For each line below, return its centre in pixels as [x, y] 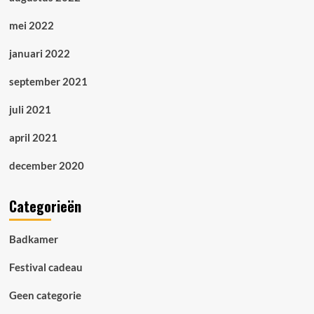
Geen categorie [45, 295]
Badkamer [33, 239]
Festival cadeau [46, 267]
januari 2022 [39, 53]
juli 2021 [30, 109]
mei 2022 [31, 25]
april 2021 [33, 137]
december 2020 [46, 165]
